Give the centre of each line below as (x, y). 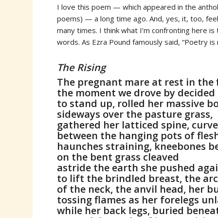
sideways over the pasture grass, (135, 114)
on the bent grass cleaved (118, 157)
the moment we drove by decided (136, 93)
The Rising (82, 68)
